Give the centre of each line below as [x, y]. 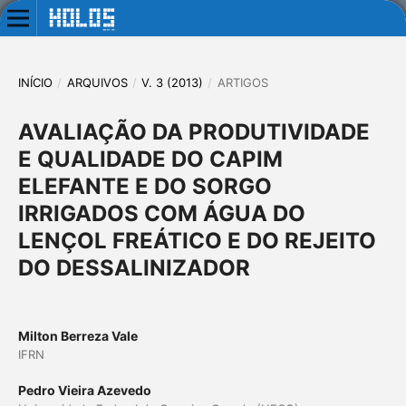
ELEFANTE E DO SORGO [145, 186]
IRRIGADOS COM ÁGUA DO [161, 213]
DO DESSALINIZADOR [134, 267]
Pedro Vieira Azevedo [84, 390]
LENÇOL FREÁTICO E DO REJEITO [197, 240]
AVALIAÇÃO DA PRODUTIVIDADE [193, 131]
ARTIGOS [242, 82]
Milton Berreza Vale [77, 335]
